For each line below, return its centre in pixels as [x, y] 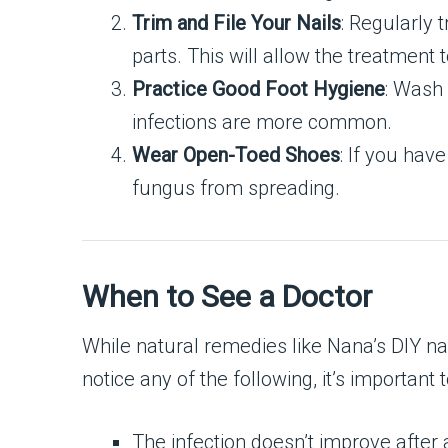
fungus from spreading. [236, 188]
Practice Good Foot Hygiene [258, 89]
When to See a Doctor [227, 296]
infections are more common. [262, 122]
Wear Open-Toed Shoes [236, 155]
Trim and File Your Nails [236, 23]
